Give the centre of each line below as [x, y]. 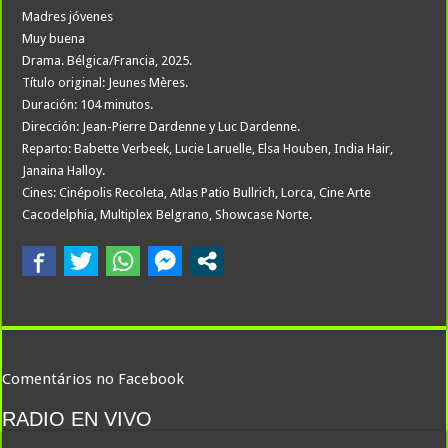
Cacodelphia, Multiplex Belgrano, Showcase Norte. [167, 215]
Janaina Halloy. [64, 171]
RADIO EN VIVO [77, 419]
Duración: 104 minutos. [88, 105]
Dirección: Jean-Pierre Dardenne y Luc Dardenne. [161, 127]
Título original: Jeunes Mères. [105, 83]
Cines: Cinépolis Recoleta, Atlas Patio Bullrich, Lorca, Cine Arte [197, 193]
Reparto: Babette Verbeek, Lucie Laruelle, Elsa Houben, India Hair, [208, 149]
